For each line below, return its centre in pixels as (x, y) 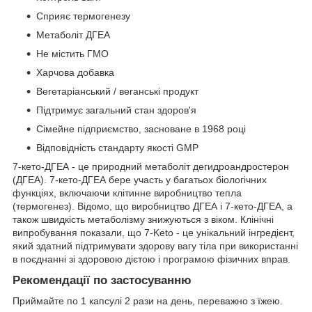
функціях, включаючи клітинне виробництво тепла (127, 193)
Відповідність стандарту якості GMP (117, 147)
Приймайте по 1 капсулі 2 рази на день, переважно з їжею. (148, 301)
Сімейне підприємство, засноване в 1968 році (141, 128)
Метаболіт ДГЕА (73, 34)
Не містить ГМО (72, 53)
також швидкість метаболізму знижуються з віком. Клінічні (143, 219)
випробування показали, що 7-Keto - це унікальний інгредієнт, (154, 232)
